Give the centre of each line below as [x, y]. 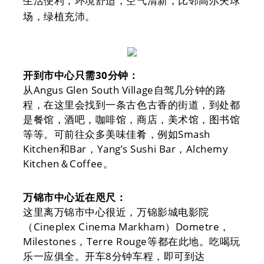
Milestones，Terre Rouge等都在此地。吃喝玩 [132, 241]
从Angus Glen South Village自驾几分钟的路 [125, 90]
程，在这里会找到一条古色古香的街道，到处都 [132, 105]
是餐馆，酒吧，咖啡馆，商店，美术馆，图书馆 [132, 119]
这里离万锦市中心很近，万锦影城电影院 [116, 212]
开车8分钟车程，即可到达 [145, 256]
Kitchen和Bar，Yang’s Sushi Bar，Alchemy [126, 149]
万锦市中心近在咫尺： [75, 197]
